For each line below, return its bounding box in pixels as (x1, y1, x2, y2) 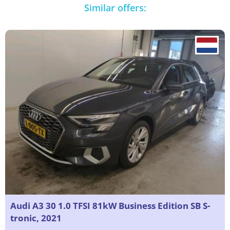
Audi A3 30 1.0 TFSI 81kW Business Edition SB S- (10, 200, 210, 212)
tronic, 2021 (10, 212, 62, 224)
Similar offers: (84, 2, 146, 14)
